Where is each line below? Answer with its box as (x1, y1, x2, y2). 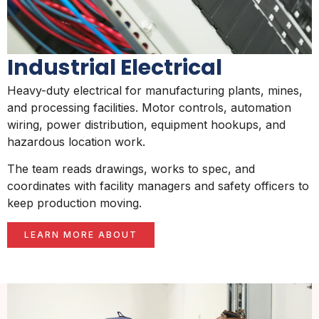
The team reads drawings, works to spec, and (7, 162, 255, 177)
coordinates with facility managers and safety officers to (7, 179, 309, 194)
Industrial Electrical (7, 52, 222, 83)
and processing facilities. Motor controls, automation (7, 100, 291, 115)
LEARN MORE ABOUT (24, 229, 137, 240)
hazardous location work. (7, 134, 145, 149)
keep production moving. (7, 196, 142, 211)
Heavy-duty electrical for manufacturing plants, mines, (7, 83, 303, 98)
